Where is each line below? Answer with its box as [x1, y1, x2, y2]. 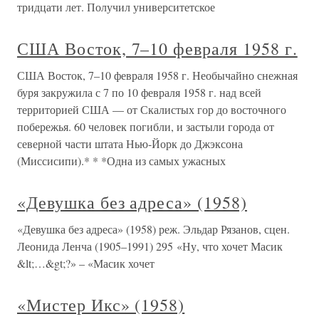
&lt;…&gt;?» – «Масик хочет [17, 256, 155, 271]
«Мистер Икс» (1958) [17, 293, 185, 316]
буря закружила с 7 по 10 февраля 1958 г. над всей [17, 85, 261, 100]
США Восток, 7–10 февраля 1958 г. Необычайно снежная [17, 68, 298, 83]
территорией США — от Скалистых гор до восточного [17, 102, 286, 117]
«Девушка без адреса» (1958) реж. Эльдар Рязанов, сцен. [17, 221, 290, 236]
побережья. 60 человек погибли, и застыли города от [17, 119, 274, 134]
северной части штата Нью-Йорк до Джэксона [17, 136, 243, 151]
